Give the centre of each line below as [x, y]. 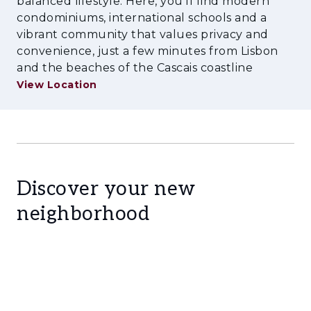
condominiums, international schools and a [142, 18]
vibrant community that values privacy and [143, 34]
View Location [57, 85]
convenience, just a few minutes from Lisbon [148, 51]
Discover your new [106, 189]
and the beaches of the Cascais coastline [135, 68]
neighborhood [83, 214]
